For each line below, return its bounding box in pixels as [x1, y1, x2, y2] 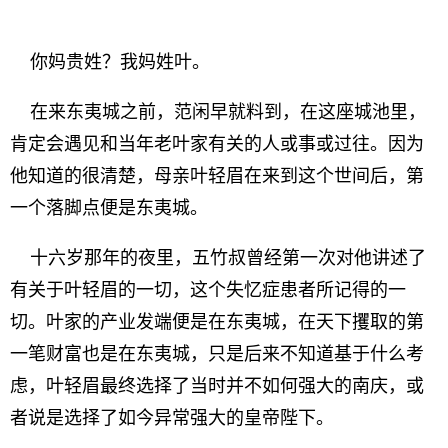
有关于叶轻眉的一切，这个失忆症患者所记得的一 [10, 280, 406, 300]
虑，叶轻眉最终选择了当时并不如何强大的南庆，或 [10, 376, 424, 396]
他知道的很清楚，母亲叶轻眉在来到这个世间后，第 [10, 166, 424, 186]
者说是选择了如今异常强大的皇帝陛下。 [10, 408, 334, 428]
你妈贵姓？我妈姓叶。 [10, 52, 210, 72]
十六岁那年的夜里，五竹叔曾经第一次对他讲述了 [10, 248, 426, 268]
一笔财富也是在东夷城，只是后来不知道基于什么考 [10, 344, 424, 364]
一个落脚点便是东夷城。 [10, 198, 208, 218]
